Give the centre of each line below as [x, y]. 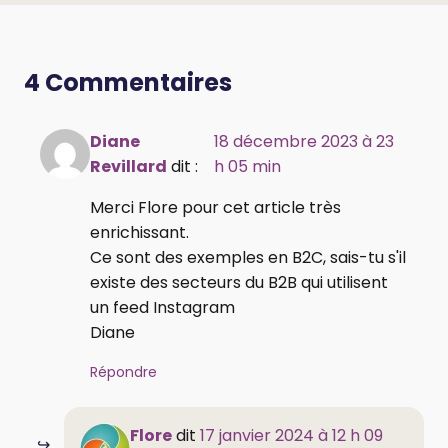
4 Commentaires [128, 82]
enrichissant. [139, 232]
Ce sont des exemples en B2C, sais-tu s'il [248, 257]
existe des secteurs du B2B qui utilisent [239, 282]
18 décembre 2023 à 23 [304, 141]
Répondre [123, 371]
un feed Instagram [162, 307]
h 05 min [248, 166]
